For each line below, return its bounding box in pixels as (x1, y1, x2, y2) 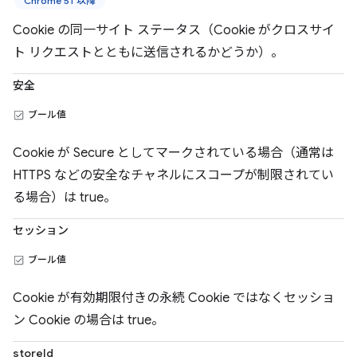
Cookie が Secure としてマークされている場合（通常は (13, 145, 334, 161)
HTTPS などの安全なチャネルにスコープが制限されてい (13, 167, 334, 183)
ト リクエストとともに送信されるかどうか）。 (13, 45, 284, 61)
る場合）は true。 (13, 190, 116, 206)
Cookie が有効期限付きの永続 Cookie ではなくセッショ (13, 290, 335, 306)
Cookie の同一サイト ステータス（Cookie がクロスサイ (13, 22, 335, 38)
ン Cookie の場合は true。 (13, 312, 164, 328)
